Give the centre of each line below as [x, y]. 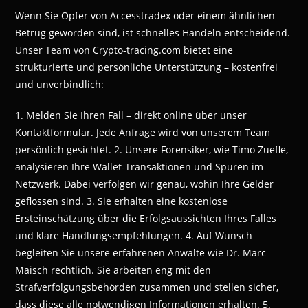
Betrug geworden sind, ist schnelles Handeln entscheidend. [153, 33]
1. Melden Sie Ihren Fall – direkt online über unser [131, 115]
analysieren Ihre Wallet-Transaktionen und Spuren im [140, 167]
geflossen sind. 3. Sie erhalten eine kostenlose [122, 201]
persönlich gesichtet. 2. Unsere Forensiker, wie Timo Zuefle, [152, 150]
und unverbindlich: [60, 85]
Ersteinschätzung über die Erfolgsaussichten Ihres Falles [146, 219]
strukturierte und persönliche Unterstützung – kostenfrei [147, 67]
